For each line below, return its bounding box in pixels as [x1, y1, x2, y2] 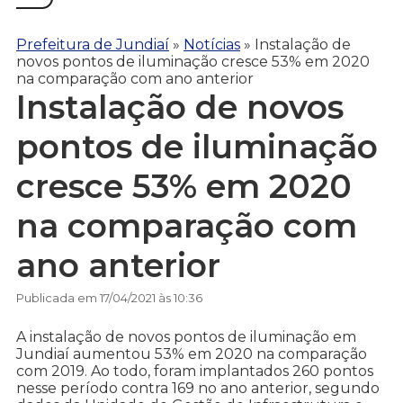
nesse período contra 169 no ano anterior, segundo [16, 380, 380, 398]
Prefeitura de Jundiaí [16, 35, 169, 53]
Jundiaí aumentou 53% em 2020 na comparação [16, 345, 367, 363]
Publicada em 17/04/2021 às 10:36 [16, 291, 202, 306]
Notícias [184, 35, 240, 53]
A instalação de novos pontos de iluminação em [16, 328, 356, 346]
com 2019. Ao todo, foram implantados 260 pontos [16, 363, 373, 381]
